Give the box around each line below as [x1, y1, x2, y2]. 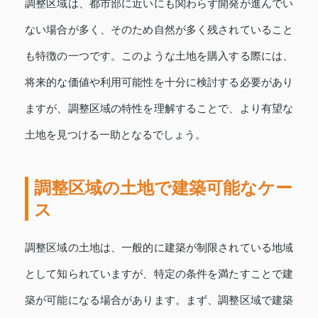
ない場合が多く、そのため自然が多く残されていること [25, 24, 293, 36]
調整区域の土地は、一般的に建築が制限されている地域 [25, 242, 293, 254]
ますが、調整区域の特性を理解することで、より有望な [25, 103, 293, 115]
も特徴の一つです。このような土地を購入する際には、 [25, 50, 293, 62]
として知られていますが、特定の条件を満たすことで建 [25, 268, 293, 280]
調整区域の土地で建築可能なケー [34, 178, 292, 198]
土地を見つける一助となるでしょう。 [25, 129, 206, 141]
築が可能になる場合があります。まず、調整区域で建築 [25, 295, 293, 307]
